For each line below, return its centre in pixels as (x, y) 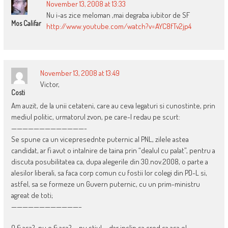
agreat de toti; (32, 195)
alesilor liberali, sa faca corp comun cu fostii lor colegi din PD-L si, (109, 173)
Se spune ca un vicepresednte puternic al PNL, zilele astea (100, 139)
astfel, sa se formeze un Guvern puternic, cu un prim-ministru (105, 184)
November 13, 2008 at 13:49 (80, 73)
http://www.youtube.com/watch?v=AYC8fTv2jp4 (119, 26)
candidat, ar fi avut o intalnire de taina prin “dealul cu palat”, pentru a (113, 151)
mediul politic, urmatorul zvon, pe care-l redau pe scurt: (95, 117)
